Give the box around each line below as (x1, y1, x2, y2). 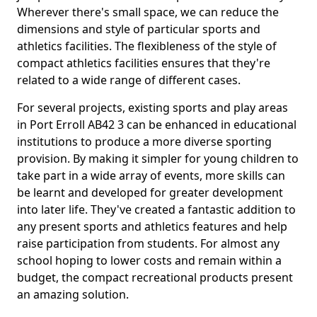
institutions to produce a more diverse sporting (17, 134, 272, 149)
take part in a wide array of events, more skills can (17, 168, 285, 183)
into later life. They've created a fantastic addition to (17, 202, 296, 217)
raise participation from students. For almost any (17, 236, 279, 251)
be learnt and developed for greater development (17, 185, 283, 200)
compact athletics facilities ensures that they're (17, 55, 270, 71)
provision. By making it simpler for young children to (17, 151, 299, 166)
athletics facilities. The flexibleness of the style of (17, 38, 277, 54)
